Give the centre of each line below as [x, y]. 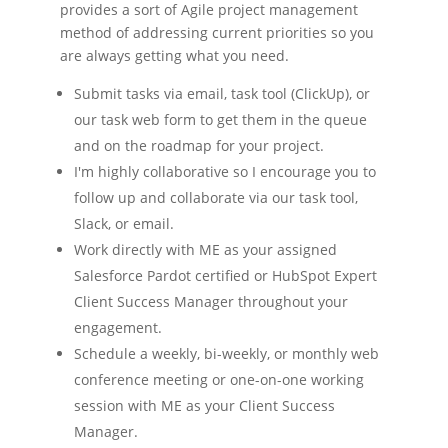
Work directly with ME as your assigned [205, 249]
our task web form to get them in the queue [220, 119]
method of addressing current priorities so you [216, 32]
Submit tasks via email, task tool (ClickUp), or [221, 93]
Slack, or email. [123, 223]
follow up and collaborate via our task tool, [215, 197]
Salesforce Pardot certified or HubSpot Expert [225, 275]
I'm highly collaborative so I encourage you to [224, 171]
